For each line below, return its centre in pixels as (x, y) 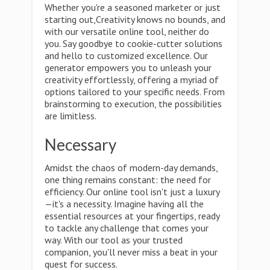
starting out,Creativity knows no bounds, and (135, 19)
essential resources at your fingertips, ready (132, 216)
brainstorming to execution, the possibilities (133, 104)
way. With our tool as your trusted (114, 240)
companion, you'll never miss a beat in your (131, 252)
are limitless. (71, 116)
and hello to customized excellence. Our (126, 55)
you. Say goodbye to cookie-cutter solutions (133, 43)
